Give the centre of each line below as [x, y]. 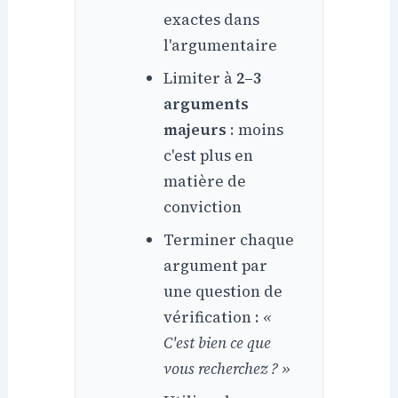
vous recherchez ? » [227, 368]
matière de [205, 181]
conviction [203, 207]
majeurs [195, 129]
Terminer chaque [229, 239]
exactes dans [212, 19]
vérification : [214, 317]
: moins [255, 129]
